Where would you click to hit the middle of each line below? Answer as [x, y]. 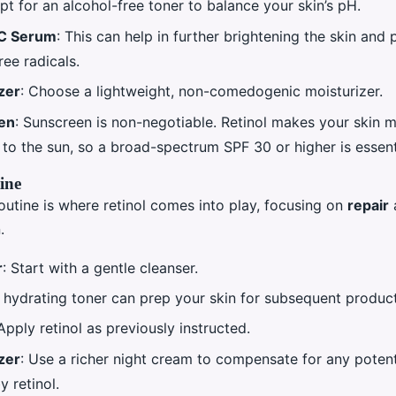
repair [368, 205]
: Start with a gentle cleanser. [100, 267]
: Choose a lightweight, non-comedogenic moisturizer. [202, 91]
